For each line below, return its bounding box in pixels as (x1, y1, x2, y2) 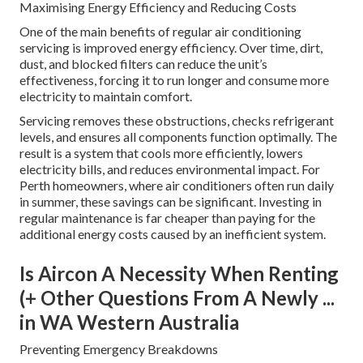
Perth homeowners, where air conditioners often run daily (19, 177, 334, 194)
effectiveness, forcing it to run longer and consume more (19, 72, 329, 88)
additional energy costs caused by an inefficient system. (19, 226, 326, 242)
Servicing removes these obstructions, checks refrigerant (19, 113, 334, 129)
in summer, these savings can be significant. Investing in (19, 194, 322, 210)
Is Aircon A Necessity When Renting (19, 262, 339, 286)
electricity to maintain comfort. (19, 88, 192, 105)
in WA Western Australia (19, 310, 239, 335)
